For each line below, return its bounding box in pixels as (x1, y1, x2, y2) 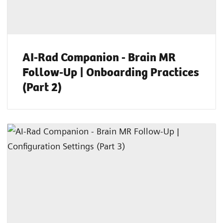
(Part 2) (22, 78, 62, 96)
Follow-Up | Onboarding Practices (22, 63, 199, 81)
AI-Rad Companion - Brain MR (22, 48, 176, 66)
